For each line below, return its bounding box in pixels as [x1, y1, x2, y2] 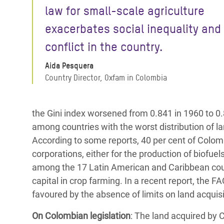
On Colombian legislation [32, 210, 130, 221]
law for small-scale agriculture [45, 3, 204, 18]
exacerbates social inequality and [45, 21, 221, 36]
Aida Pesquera [45, 61, 93, 70]
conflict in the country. [45, 39, 162, 54]
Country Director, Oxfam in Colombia [45, 73, 167, 82]
